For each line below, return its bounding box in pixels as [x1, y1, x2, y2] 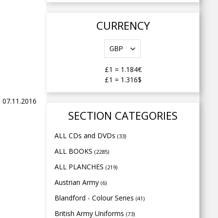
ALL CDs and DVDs [54, 131, 117, 140]
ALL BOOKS [54, 146, 94, 156]
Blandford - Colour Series [54, 193, 136, 202]
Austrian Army [54, 178, 101, 187]
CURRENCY [96, 18, 150, 33]
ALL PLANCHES [54, 162, 106, 171]
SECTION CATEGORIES [68, 108, 178, 123]
